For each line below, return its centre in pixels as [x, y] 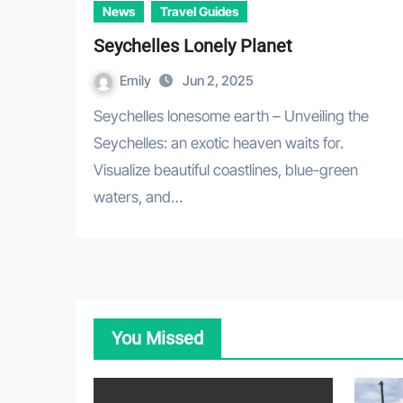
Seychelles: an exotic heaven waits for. [219, 143]
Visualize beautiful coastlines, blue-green [226, 170]
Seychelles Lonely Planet [193, 46]
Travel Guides [199, 12]
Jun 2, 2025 [218, 81]
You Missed [157, 339]
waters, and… [138, 197]
